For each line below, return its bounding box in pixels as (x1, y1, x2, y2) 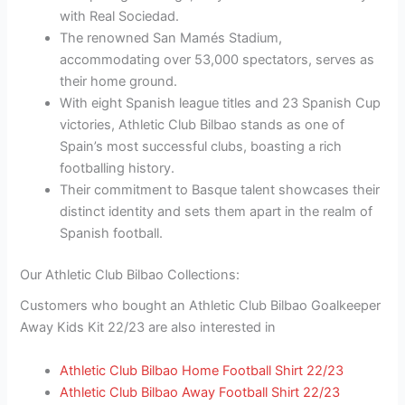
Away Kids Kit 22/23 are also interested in (20, 319, 277, 336)
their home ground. (60, 73, 178, 90)
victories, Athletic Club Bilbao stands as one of (60, 117, 345, 134)
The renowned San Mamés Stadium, (60, 30, 283, 47)
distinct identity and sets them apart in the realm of (60, 203, 373, 221)
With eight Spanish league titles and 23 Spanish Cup (60, 95, 381, 112)
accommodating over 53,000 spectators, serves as (60, 52, 375, 69)
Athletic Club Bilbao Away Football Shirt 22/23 (60, 383, 341, 400)
